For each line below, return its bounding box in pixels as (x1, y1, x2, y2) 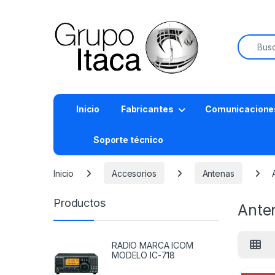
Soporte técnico (93, 134, 163, 145)
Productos (53, 196, 106, 210)
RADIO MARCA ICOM (112, 239, 193, 250)
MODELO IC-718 (112, 249, 176, 260)
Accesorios (112, 168, 157, 179)
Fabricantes (119, 104, 174, 114)
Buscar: (237, 34, 271, 44)
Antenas (202, 168, 234, 179)
